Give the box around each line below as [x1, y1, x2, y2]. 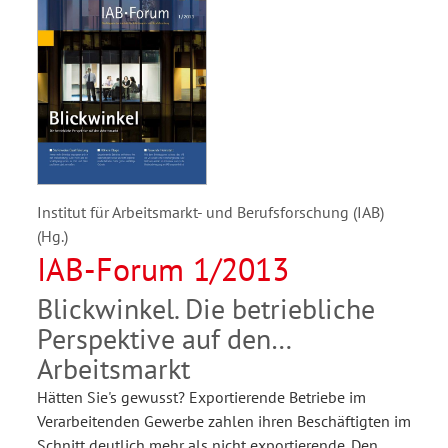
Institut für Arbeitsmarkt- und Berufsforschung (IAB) [37, 202, 384, 223]
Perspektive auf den [37, 320, 271, 358]
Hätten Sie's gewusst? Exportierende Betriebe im [37, 387, 366, 408]
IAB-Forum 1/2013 [37, 248, 289, 291]
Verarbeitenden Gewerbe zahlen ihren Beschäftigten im [37, 411, 411, 432]
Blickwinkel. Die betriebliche [37, 290, 375, 328]
